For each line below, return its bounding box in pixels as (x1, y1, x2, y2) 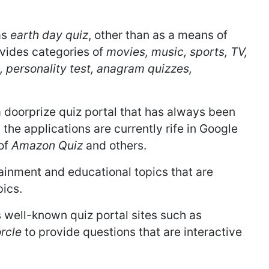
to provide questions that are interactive (22, 225, 242, 240)
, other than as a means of (88, 28, 228, 43)
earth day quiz (10, 28, 88, 43)
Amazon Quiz (11, 138, 83, 153)
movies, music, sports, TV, (106, 44, 247, 59)
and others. (83, 138, 147, 153)
